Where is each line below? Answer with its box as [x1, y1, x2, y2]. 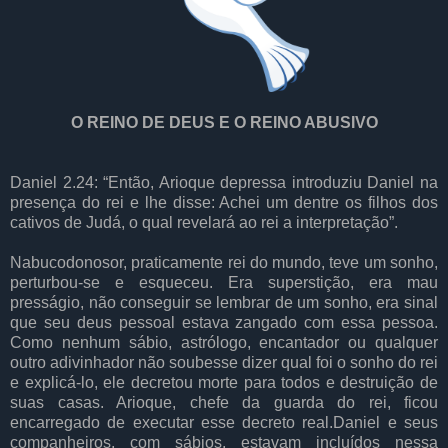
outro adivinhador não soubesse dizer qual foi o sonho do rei [10, 353, 438, 371]
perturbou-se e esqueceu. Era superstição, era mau [10, 273, 438, 291]
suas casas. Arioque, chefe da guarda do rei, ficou [10, 393, 438, 411]
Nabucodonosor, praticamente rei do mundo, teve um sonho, [10, 253, 438, 271]
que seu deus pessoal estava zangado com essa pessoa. [10, 313, 438, 331]
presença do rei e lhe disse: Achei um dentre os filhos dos [10, 193, 438, 211]
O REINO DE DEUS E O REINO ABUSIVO [70, 113, 378, 131]
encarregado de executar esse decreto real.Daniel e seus [10, 413, 438, 431]
